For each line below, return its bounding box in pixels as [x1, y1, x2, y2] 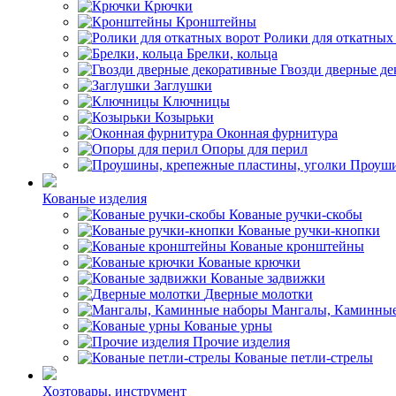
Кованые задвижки [210, 270, 325, 286]
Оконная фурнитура [217, 126, 338, 141]
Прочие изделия [193, 334, 290, 349]
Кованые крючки [198, 255, 301, 270]
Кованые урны [184, 318, 272, 333]
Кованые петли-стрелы [234, 350, 373, 365]
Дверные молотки [204, 286, 313, 301]
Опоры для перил [202, 141, 308, 156]
